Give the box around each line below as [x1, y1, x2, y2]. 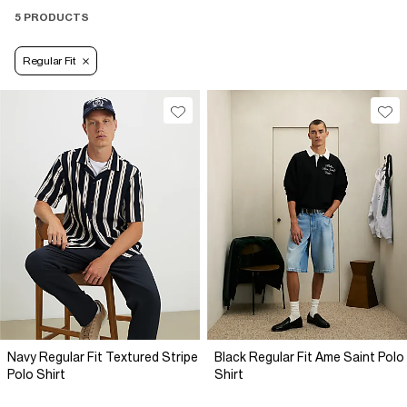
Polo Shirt [7, 367, 65, 382]
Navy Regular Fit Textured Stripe [7, 350, 198, 365]
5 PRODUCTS [15, 11, 89, 25]
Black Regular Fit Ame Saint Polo [214, 350, 404, 365]
